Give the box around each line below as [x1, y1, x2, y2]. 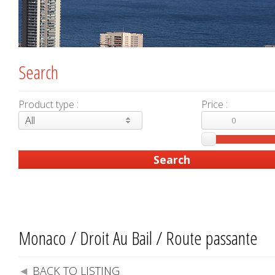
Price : [201, 98, 228, 111]
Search [18, 60, 58, 85]
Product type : [18, 98, 79, 111]
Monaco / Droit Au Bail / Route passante [18, 225, 258, 250]
